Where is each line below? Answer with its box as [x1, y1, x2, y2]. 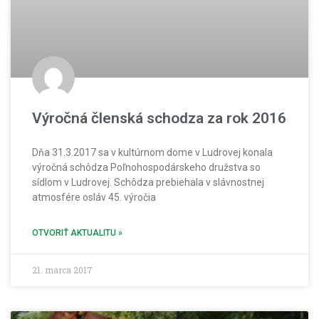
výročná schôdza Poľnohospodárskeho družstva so [32, 162, 261, 174]
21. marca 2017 [32, 264, 93, 276]
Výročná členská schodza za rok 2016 [32, 110, 286, 127]
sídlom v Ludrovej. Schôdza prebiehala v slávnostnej [32, 177, 264, 189]
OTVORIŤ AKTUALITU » [32, 228, 122, 239]
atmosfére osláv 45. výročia [32, 192, 156, 204]
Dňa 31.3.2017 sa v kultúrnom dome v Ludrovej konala [32, 147, 273, 159]
